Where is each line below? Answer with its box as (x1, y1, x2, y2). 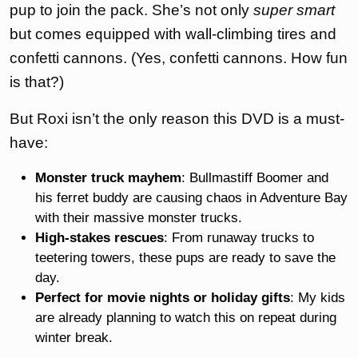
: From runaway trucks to (164, 229, 314, 245)
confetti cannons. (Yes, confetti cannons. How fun (10, 49, 348, 66)
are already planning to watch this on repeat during (35, 309, 336, 325)
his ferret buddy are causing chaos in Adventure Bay (35, 189, 348, 205)
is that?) (10, 73, 64, 90)
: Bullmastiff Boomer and (181, 169, 328, 185)
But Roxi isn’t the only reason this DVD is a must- (10, 109, 344, 127)
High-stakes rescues (35, 229, 164, 245)
